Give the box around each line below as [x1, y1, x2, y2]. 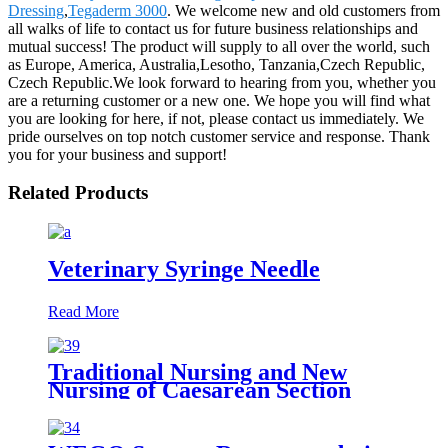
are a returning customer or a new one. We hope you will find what [8, 91, 430, 109]
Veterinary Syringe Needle [48, 255, 320, 282]
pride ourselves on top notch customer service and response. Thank [8, 127, 430, 145]
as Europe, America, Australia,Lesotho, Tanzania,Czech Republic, [8, 55, 425, 73]
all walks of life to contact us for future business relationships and [8, 19, 418, 37]
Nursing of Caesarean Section [48, 376, 351, 403]
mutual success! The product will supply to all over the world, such [8, 37, 430, 55]
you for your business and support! [8, 145, 227, 163]
